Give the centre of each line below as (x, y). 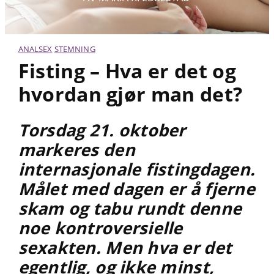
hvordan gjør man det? (130, 94)
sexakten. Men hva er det (125, 248)
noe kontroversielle (100, 228)
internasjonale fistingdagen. (137, 169)
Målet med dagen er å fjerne (136, 189)
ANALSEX (35, 49)
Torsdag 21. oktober (102, 130)
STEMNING (75, 49)
